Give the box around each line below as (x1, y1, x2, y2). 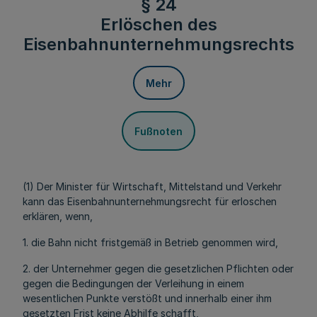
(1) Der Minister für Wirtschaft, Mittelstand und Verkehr (23, 180, 282, 192)
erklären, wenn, (23, 210, 93, 222)
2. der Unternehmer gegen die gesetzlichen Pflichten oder (23, 263, 294, 275)
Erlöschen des (100, 14, 217, 35)
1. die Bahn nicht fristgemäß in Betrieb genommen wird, (23, 236, 278, 248)
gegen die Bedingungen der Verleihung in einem (23, 277, 244, 289)
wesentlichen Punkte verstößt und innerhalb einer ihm (23, 292, 272, 304)
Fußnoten (134, 125, 183, 137)
